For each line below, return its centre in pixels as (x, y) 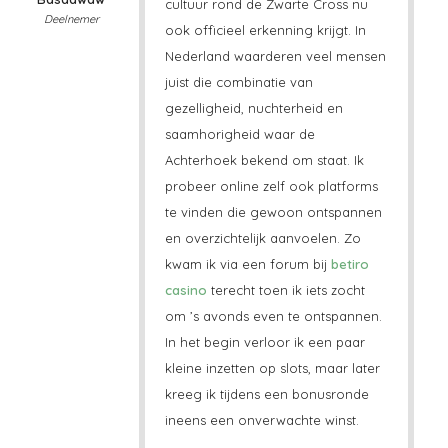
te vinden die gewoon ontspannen (273, 212)
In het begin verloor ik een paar (264, 342)
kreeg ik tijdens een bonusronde (266, 394)
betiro (349, 264)
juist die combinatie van (238, 82)
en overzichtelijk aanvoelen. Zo (262, 238)
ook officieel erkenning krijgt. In (265, 30)
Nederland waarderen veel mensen (275, 56)
